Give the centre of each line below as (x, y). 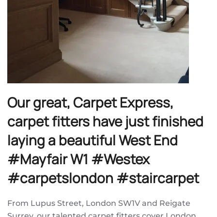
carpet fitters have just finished (105, 121)
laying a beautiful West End (93, 140)
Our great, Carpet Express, (90, 102)
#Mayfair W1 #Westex (78, 159)
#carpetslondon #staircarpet (103, 178)
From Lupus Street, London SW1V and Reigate (99, 203)
